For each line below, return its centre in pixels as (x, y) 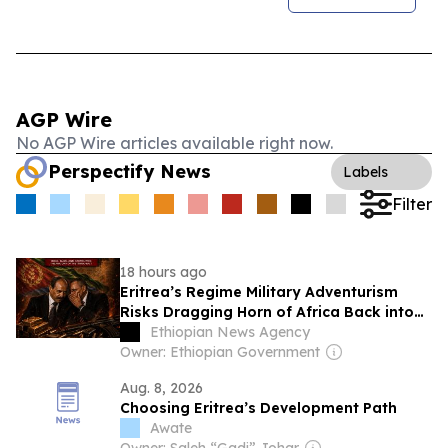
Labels (365, 172)
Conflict (148, 332)
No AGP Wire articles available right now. (174, 143)
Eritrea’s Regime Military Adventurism (259, 292)
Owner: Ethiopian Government (220, 352)
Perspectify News (129, 171)
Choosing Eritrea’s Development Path (258, 408)
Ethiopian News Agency (230, 332)
